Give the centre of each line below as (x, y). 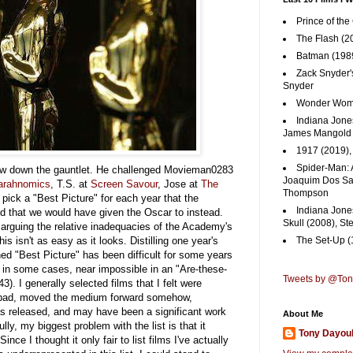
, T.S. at (71, 184)
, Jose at (179, 184)
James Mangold (317, 133)
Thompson (306, 193)
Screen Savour (124, 184)
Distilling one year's (174, 240)
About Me (303, 314)
